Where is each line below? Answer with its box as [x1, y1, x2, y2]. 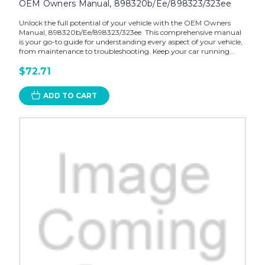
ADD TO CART [43, 91, 97, 100]
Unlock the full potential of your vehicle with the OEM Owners [18, 18, 231, 27]
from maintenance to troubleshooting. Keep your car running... [18, 46, 235, 56]
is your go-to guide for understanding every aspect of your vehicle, [18, 37, 243, 46]
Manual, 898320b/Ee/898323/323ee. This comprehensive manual [18, 27, 241, 37]
